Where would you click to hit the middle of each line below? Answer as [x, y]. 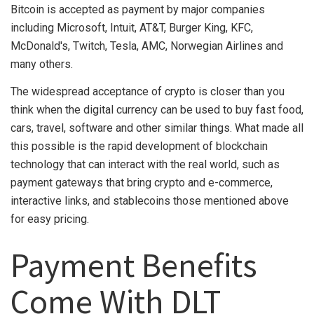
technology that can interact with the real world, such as [145, 164]
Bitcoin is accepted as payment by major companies [138, 9]
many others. [42, 64]
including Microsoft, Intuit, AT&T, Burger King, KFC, [132, 27]
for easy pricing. [50, 219]
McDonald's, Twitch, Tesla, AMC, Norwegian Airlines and [147, 46]
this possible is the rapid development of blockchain [139, 146]
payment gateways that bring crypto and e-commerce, [142, 182]
